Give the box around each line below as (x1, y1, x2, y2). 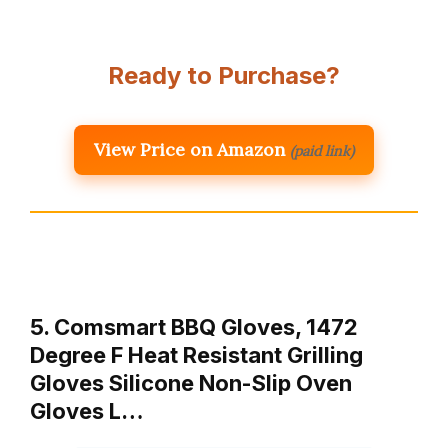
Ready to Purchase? (108, 61, 340, 91)
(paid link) (290, 142, 354, 161)
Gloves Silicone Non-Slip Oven (30, 370, 352, 397)
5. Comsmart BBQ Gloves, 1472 (30, 314, 358, 341)
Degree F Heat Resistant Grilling (30, 342, 363, 369)
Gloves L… (30, 398, 144, 425)
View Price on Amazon (94, 138, 285, 162)
